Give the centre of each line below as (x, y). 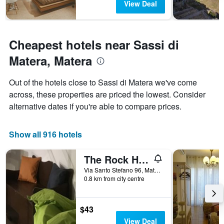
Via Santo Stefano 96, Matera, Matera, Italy (157, 170)
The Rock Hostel (143, 159)
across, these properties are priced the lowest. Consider (107, 94)
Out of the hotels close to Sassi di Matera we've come (103, 82)
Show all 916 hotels (45, 134)
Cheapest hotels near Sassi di (94, 45)
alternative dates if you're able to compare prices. (95, 106)
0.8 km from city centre (114, 178)
